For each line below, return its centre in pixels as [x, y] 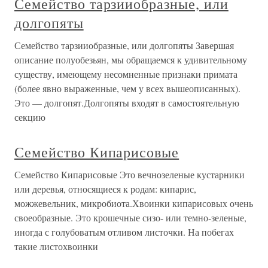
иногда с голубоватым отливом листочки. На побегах [124, 232]
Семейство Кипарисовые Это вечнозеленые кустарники [130, 175]
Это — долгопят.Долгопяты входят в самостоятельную [127, 103]
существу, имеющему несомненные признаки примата [126, 74]
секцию [30, 117]
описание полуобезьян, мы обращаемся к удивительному [131, 60]
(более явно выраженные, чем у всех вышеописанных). [127, 89]
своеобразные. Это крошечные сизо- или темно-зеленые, [130, 218]
